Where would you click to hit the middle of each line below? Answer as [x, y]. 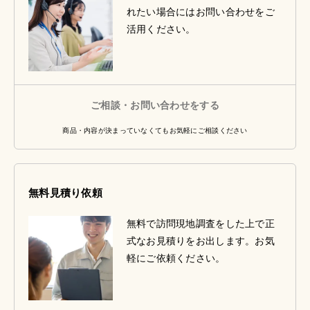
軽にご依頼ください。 [176, 258]
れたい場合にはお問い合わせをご [200, 12]
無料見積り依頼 [65, 193]
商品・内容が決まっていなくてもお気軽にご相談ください [155, 131]
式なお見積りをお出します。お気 [200, 241]
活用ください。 [161, 29]
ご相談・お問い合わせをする [155, 106]
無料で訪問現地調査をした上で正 [200, 224]
